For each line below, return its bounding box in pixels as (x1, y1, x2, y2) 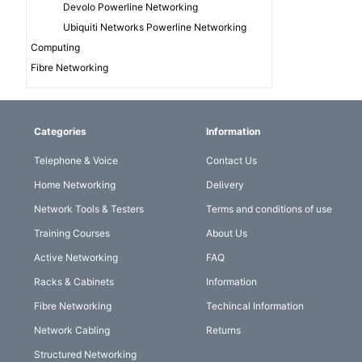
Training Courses (34, 227, 110, 240)
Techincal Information (206, 300, 305, 313)
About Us (206, 227, 248, 240)
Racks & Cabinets (34, 276, 114, 288)
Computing (31, 41, 80, 54)
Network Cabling (34, 324, 110, 337)
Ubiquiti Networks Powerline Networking (63, 21, 246, 34)
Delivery (206, 179, 245, 192)
